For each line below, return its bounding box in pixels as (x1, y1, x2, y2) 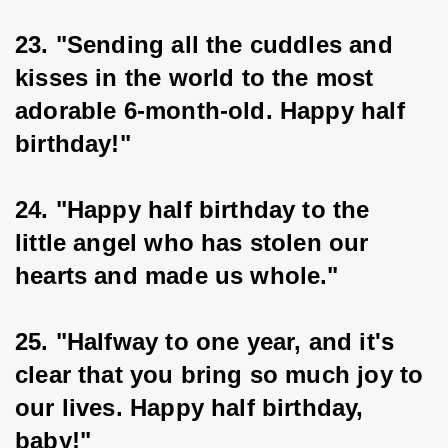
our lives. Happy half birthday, (15, 394, 371, 421)
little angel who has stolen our (15, 229, 376, 256)
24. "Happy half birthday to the (15, 196, 377, 223)
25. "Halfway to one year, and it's (15, 328, 402, 355)
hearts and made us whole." (15, 262, 339, 289)
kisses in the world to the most (15, 64, 381, 91)
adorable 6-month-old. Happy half (15, 97, 412, 124)
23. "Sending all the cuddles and (15, 31, 400, 58)
